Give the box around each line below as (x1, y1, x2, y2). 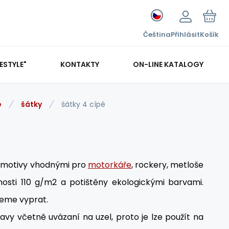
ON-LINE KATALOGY (132, 59, 203, 70)
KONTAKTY (60, 59, 99, 70)
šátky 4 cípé (61, 99, 105, 109)
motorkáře (87, 159, 131, 171)
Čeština (143, 30, 171, 39)
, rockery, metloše (131, 159, 204, 171)
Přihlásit (171, 30, 200, 39)
